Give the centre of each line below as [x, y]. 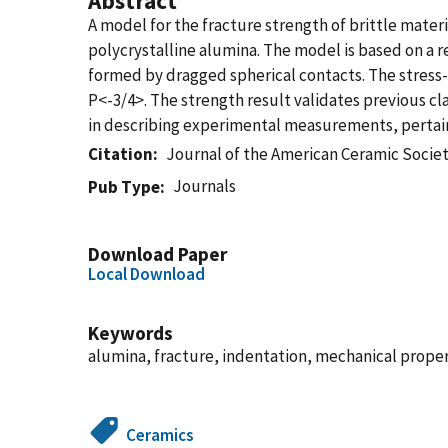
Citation [120, 154]
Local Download [146, 274]
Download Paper [157, 254]
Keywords [130, 333]
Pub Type [124, 187]
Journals [205, 186]
